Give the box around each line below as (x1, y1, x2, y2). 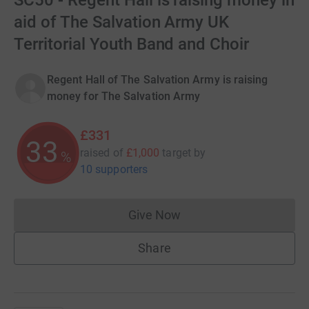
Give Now (128, 208, 181, 222)
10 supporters (80, 163, 148, 176)
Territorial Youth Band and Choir (14, 34, 250, 54)
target (162, 146, 191, 159)
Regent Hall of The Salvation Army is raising (47, 73, 268, 86)
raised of (80, 146, 123, 159)
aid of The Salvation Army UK (14, 12, 230, 32)
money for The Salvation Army (47, 90, 201, 103)
